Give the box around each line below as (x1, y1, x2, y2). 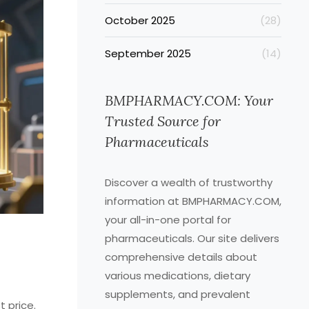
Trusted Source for (105, 112, 221, 130)
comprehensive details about (105, 250, 257, 264)
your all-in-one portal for (105, 212, 231, 227)
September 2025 (105, 46, 191, 61)
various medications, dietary (105, 268, 250, 283)
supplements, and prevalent (105, 287, 250, 301)
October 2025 (105, 13, 175, 28)
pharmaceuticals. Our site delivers (105, 231, 279, 246)
